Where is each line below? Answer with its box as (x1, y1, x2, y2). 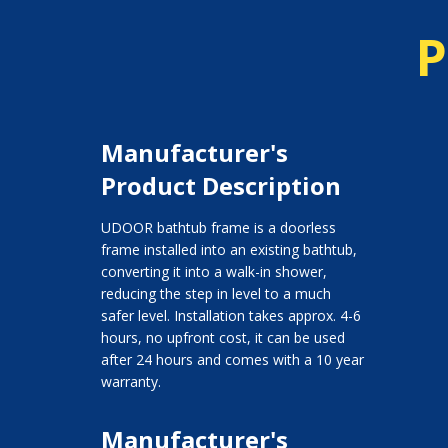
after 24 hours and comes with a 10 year (100, 350, 364, 370)
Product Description (100, 169, 341, 203)
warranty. (100, 372, 161, 392)
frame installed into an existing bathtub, (100, 240, 357, 260)
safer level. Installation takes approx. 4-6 (100, 306, 361, 326)
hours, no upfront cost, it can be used (100, 328, 345, 348)
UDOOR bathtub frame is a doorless (100, 218, 336, 238)
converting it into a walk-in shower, (100, 262, 327, 282)
